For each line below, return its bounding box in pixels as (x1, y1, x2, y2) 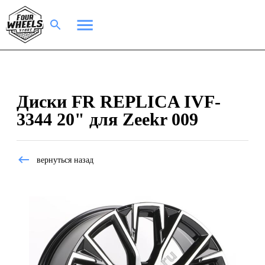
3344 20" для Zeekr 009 (17, 109, 198, 129)
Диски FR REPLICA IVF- (17, 92, 221, 111)
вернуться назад (37, 155, 93, 164)
